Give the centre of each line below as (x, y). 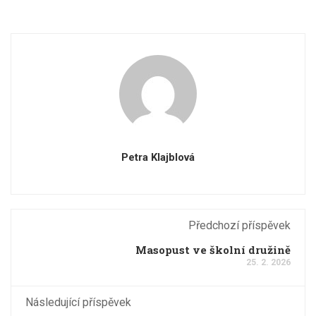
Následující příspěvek (78, 302)
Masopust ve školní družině (213, 249)
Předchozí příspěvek (239, 225)
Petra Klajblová (158, 157)
